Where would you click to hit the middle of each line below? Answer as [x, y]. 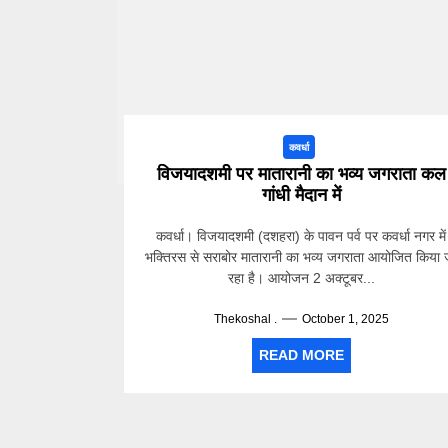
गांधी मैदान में [301, 195]
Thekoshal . [245, 319]
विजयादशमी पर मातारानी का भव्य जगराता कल [301, 174]
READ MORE [301, 355]
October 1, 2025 [345, 319]
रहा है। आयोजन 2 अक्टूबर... [301, 278]
